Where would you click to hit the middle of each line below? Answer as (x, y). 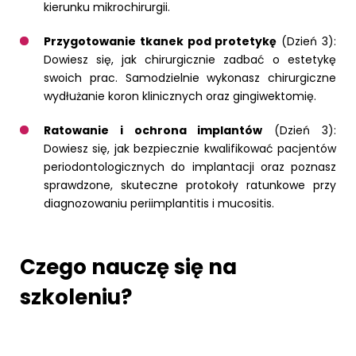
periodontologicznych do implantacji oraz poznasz (190, 166)
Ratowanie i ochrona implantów (153, 130)
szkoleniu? (76, 297)
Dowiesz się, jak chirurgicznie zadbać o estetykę (190, 59)
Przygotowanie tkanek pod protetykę (161, 41)
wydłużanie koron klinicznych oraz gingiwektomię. (180, 96)
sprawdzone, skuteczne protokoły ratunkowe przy (190, 185)
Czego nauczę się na (128, 267)
